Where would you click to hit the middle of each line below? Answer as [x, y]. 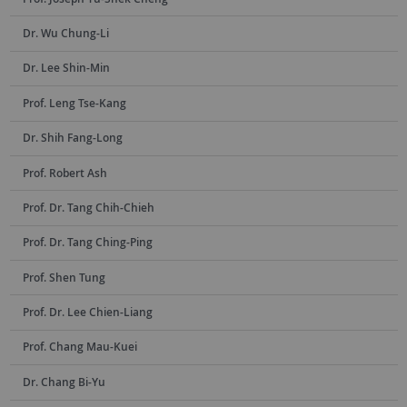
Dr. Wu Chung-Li [65, 34]
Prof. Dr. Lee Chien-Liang [87, 313]
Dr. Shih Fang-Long [72, 138]
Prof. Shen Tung [64, 277]
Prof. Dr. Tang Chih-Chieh [88, 207]
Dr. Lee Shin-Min [66, 68]
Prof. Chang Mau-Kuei [79, 347]
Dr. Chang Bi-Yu [64, 382]
